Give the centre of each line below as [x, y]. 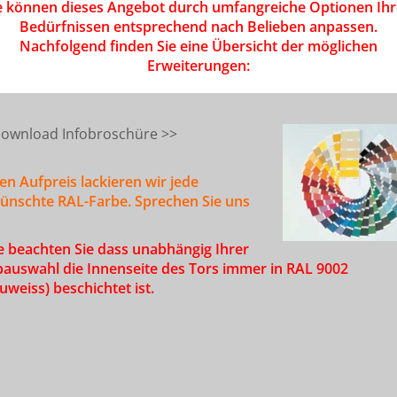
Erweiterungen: [198, 66]
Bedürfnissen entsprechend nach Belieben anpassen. [198, 27]
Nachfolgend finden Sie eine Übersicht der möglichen [198, 46]
